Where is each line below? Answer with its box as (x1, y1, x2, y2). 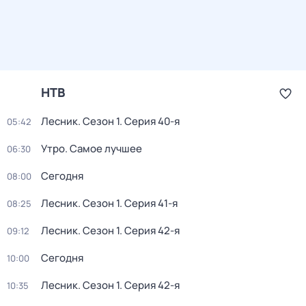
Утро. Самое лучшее (41, 141, 142, 156)
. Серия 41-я (120, 196, 178, 210)
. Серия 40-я (120, 114, 180, 128)
